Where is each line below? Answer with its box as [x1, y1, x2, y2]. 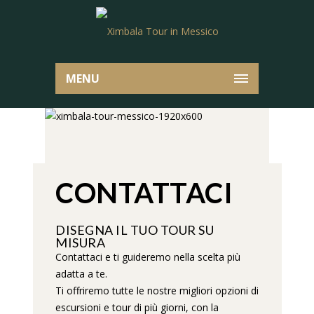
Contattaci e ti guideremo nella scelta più [55, 250, 240, 264]
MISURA [55, 234, 105, 250]
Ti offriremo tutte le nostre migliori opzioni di [55, 283, 259, 297]
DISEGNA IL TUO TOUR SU [55, 221, 214, 238]
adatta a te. [55, 266, 107, 280]
